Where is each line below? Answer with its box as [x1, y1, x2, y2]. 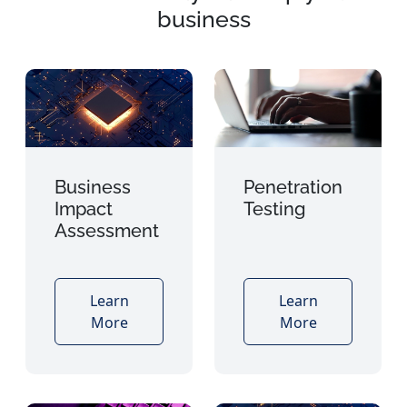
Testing [243, 198, 305, 221]
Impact [55, 198, 113, 221]
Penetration [243, 176, 342, 199]
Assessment [55, 220, 159, 243]
